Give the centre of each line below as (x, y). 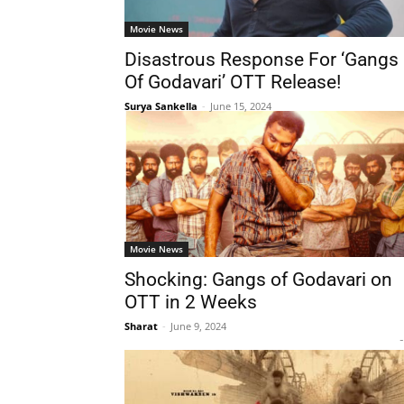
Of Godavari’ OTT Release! (233, 82)
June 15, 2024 (241, 106)
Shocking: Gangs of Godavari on (258, 280)
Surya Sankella (161, 106)
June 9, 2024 (198, 326)
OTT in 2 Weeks (191, 302)
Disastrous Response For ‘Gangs (262, 60)
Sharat (141, 326)
